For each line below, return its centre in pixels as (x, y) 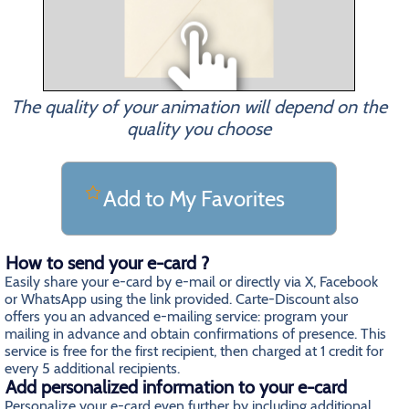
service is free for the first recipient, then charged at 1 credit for (194, 351)
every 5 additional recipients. (92, 368)
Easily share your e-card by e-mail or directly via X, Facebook (191, 282)
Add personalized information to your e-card (176, 387)
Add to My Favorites (194, 199)
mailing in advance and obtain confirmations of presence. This (195, 334)
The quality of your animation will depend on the (199, 107)
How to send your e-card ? (107, 263)
